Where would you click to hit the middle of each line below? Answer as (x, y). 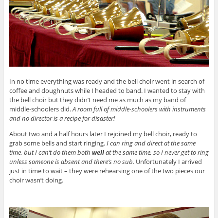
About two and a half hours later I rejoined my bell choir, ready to (103, 134)
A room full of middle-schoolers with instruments (139, 109)
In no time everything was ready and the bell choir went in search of (107, 81)
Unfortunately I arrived (169, 161)
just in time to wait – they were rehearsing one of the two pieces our (107, 171)
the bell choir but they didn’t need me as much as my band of (97, 100)
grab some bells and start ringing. (58, 143)
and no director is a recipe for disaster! (62, 118)
